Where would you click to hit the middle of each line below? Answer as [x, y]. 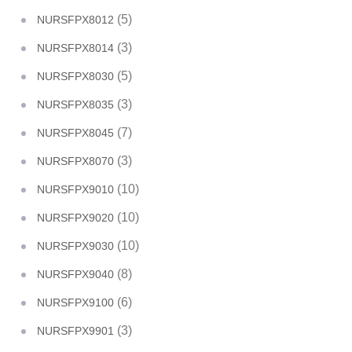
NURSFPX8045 [75, 133]
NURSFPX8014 [75, 48]
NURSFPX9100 [75, 302]
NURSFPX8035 [75, 104]
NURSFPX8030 [75, 76]
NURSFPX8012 [75, 20]
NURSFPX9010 [75, 189]
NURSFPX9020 [75, 218]
